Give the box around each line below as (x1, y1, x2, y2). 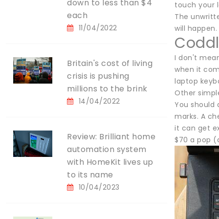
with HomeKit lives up (67, 156, 153, 168)
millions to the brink (67, 83, 148, 94)
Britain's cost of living (67, 58, 153, 69)
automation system (67, 144, 147, 155)
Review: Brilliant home (67, 131, 155, 142)
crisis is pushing (67, 70, 130, 82)
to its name (67, 169, 113, 180)
